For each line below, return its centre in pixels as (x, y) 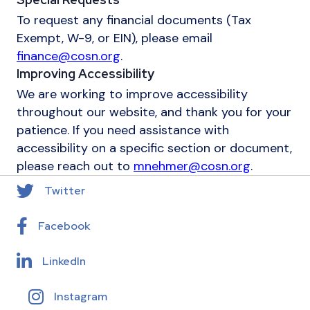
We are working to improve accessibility (132, 94)
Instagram (81, 296)
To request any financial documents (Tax (134, 20)
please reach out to (75, 166)
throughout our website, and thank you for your (154, 112)
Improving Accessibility (85, 73)
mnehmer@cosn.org (192, 166)
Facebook (64, 226)
